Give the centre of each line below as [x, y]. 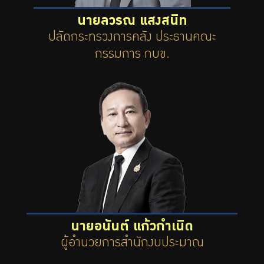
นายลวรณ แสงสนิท [132, 22]
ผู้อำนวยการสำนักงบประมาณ [132, 244]
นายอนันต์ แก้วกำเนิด [132, 228]
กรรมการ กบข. [132, 55]
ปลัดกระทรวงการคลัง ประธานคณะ [132, 38]
